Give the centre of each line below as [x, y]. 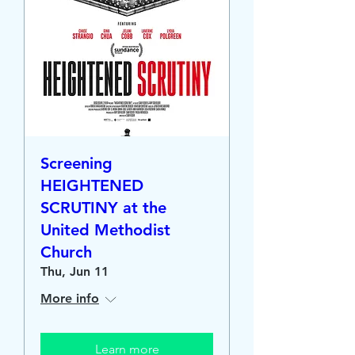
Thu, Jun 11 [74, 271]
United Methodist [105, 230]
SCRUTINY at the [103, 208]
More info [70, 298]
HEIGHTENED [92, 185]
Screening [76, 163]
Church [66, 252]
